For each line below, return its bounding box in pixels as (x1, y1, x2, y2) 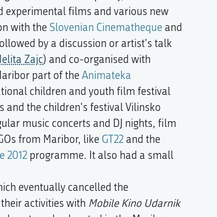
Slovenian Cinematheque (49, 21, 162, 34)
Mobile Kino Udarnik (88, 197, 180, 210)
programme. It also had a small (27, 149, 173, 162)
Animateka (82, 69, 131, 82)
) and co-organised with (43, 53, 151, 66)
